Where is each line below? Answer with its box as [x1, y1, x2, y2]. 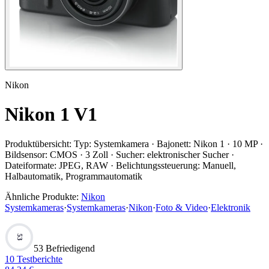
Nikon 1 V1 [5, 103, 97, 125]
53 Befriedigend [34, 243, 95, 253]
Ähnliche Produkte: [5, 191, 79, 202]
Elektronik [211, 202, 250, 213]
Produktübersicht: [5, 138, 71, 149]
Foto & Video [156, 202, 208, 213]
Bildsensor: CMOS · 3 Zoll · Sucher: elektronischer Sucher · [5, 149, 234, 160]
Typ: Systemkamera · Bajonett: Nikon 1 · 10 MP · [74, 138, 263, 149]
